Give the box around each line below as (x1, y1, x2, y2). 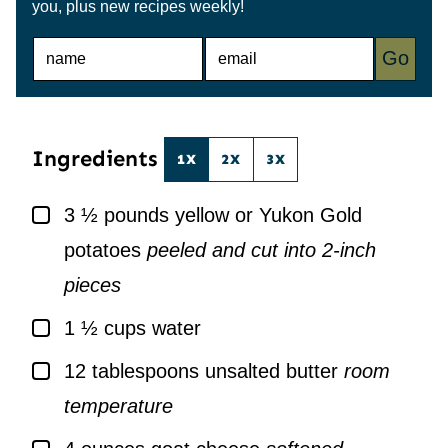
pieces (64, 273, 121, 296)
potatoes (64, 238, 141, 261)
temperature (64, 394, 173, 417)
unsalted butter (205, 359, 338, 382)
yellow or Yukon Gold (175, 203, 362, 226)
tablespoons (92, 359, 199, 382)
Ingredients (32, 145, 164, 173)
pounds (104, 203, 169, 226)
